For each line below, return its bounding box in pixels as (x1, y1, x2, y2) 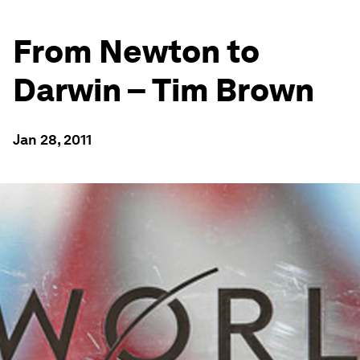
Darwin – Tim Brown (13, 71, 314, 109)
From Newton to (13, 32, 260, 71)
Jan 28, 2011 (13, 131, 92, 148)
